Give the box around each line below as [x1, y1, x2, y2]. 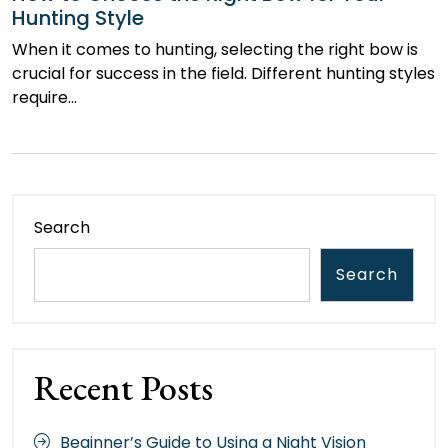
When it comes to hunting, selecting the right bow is [12, 37, 418, 61]
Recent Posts [34, 363, 213, 411]
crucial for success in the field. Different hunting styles [12, 61, 435, 85]
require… [12, 85, 77, 109]
